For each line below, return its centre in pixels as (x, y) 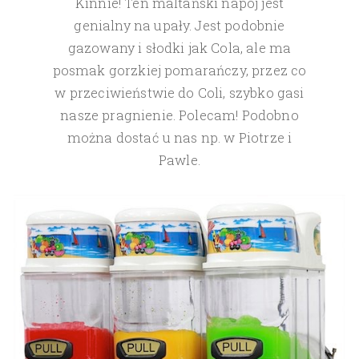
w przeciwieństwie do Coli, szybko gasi (179, 93)
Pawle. (179, 160)
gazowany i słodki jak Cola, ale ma (179, 48)
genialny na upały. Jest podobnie (179, 26)
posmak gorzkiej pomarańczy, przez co (179, 71)
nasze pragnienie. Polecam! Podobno (179, 115)
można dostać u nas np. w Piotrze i (179, 138)
